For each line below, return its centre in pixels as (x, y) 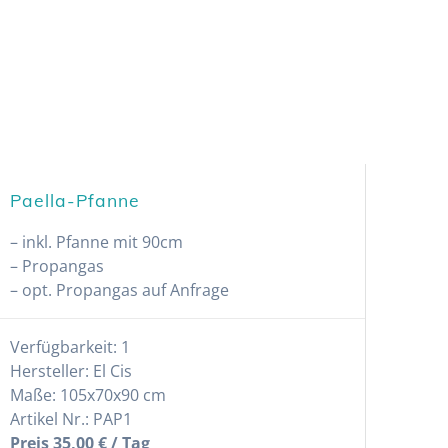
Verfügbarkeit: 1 (69, 346)
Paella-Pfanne (74, 199)
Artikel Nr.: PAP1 (70, 418)
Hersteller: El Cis (70, 370)
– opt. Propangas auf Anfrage (119, 289)
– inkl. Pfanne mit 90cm (96, 241)
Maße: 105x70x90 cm (87, 394)
